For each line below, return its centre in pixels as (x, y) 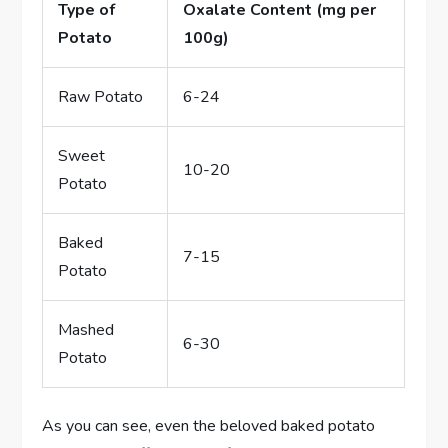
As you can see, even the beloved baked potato (209, 425)
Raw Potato (101, 96)
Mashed (86, 329)
